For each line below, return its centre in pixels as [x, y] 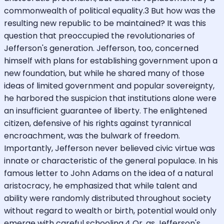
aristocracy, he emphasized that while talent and [100, 185]
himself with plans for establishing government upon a [111, 60]
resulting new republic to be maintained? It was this [105, 23]
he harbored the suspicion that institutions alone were [110, 98]
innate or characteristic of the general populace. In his [111, 160]
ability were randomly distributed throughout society [107, 198]
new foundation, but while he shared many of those [104, 73]
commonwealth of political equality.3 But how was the [110, 10]
